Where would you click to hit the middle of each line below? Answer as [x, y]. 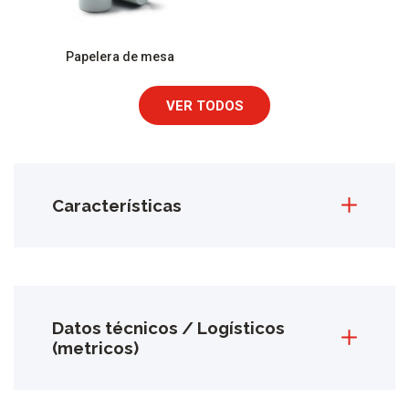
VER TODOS [204, 105]
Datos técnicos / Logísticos [168, 327]
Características [117, 205]
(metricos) [95, 347]
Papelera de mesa [121, 57]
